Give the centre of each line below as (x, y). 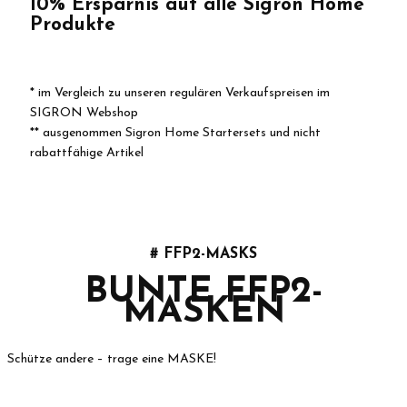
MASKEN (203, 312)
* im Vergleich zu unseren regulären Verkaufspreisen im (180, 93)
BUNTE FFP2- (203, 292)
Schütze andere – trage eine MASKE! (112, 359)
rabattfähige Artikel (87, 153)
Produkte (73, 25)
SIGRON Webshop (84, 113)
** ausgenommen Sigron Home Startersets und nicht (175, 133)
